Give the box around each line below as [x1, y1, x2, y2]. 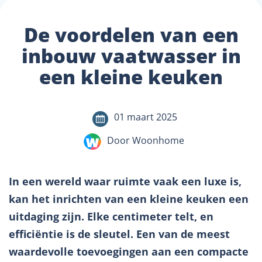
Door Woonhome [107, 134, 184, 147]
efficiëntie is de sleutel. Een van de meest [9, 227, 230, 241]
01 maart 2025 [114, 111, 177, 123]
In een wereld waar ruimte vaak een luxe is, [9, 174, 242, 188]
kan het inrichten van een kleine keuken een [9, 192, 249, 206]
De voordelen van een [23, 22, 239, 48]
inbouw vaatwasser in [21, 43, 241, 69]
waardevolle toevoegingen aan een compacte [9, 244, 249, 258]
